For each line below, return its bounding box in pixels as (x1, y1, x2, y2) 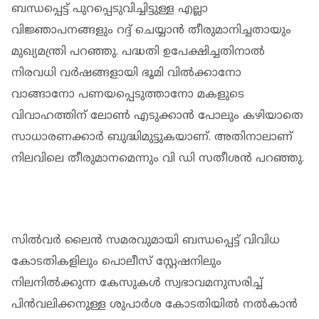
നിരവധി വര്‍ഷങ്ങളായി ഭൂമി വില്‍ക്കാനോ (11, 66, 241, 80)
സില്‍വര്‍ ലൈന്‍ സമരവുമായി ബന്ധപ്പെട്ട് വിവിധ (11, 233, 280, 248)
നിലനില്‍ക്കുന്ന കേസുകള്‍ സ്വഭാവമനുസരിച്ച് (11, 276, 263, 291)
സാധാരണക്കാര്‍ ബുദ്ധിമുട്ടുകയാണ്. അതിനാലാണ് (11, 130, 293, 145)
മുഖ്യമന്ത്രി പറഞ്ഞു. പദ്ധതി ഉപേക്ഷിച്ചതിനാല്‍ (11, 44, 265, 59)
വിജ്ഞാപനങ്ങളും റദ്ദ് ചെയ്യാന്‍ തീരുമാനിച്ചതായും (11, 23, 291, 38)
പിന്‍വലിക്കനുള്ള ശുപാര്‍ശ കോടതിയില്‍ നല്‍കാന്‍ (11, 297, 298, 312)
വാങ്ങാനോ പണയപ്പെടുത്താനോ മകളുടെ (11, 87, 244, 102)
